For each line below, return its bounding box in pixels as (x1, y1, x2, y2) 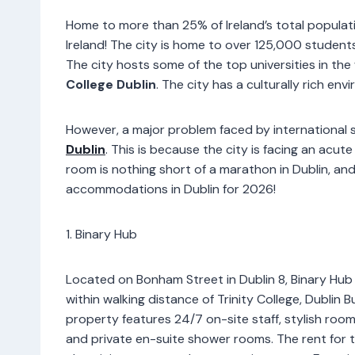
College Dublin (66, 75, 156, 93)
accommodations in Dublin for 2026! (66, 180, 276, 197)
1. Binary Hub (66, 225, 143, 242)
